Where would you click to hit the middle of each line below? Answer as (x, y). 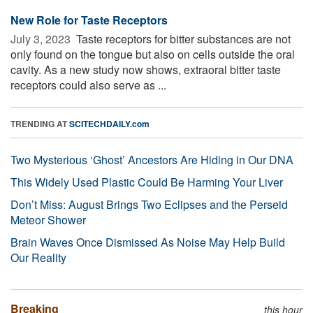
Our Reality (38, 258)
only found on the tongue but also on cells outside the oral (153, 54)
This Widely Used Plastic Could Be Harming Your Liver (147, 182)
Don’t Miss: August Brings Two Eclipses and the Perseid (149, 205)
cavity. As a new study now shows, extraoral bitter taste (146, 70)
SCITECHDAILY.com (109, 124)
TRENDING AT (40, 124)
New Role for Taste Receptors (89, 20)
